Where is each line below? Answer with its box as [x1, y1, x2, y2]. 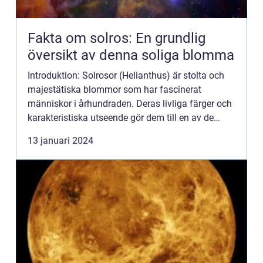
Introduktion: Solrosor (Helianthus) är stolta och [28, 70, 224, 81]
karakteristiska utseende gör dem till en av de [28, 112, 214, 123]
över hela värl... [28, 140, 90, 151]
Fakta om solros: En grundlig [28, 30, 205, 46]
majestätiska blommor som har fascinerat [28, 84, 201, 95]
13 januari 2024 [28, 135, 93, 146]
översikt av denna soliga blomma [28, 47, 234, 63]
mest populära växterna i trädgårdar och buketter [28, 126, 230, 137]
